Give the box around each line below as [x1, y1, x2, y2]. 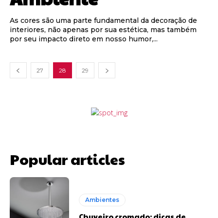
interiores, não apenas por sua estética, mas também [10, 25, 197, 34]
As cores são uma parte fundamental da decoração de [10, 16, 197, 25]
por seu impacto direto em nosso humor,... [10, 34, 158, 43]
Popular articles [10, 148, 125, 169]
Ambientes [85, 196, 120, 204]
